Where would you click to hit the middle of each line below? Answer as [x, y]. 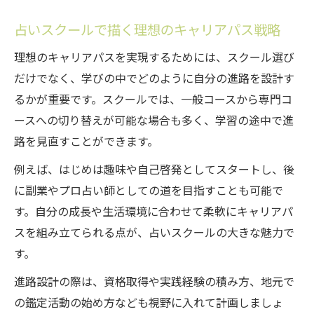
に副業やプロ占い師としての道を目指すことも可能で [149, 191]
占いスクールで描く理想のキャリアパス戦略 [147, 30]
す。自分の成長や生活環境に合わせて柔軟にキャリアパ [153, 212]
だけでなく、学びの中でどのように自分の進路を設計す [154, 78]
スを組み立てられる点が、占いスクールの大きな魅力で [154, 233]
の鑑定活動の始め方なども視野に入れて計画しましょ [149, 303]
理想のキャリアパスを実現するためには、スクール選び [154, 57]
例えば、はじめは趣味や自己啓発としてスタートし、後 [154, 170]
